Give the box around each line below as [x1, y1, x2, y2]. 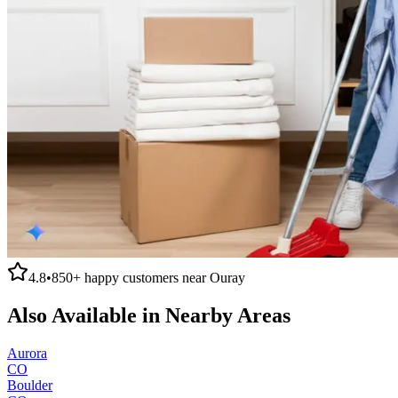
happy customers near [81, 269, 210, 285]
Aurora [7, 345, 47, 361]
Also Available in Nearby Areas [7, 303, 291, 327]
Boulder [7, 377, 52, 393]
